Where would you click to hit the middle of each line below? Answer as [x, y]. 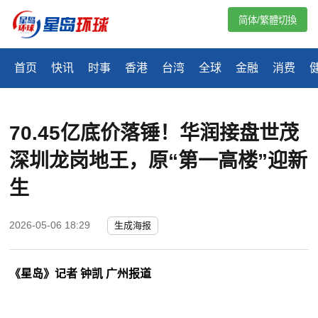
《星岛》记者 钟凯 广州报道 [81, 274]
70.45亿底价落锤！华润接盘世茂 [154, 133]
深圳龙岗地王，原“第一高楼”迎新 [159, 161]
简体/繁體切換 [268, 20]
